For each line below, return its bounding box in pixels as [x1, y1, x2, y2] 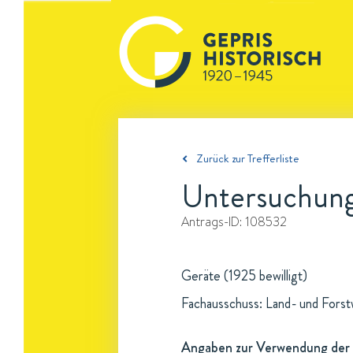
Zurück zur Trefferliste [196, 150, 299, 167]
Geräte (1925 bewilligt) [181, 266, 307, 286]
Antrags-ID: [181, 214, 245, 229]
